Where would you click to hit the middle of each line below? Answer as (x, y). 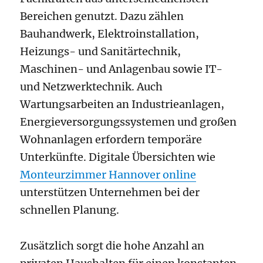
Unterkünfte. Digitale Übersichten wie (118, 157)
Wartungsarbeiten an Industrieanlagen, (122, 104)
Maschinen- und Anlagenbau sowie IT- (122, 69)
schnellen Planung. (70, 210)
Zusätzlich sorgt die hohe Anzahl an (112, 246)
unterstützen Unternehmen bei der (110, 192)
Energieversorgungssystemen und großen (129, 122)
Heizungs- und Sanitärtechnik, (101, 51)
